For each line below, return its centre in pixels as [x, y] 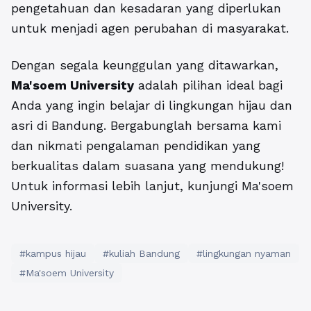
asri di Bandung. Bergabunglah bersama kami [146, 125]
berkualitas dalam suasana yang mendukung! [148, 166]
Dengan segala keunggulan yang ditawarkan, [145, 65]
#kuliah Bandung [141, 253]
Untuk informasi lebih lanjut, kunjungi [126, 186]
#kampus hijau [53, 253]
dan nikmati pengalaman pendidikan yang [136, 145]
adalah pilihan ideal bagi [208, 85]
